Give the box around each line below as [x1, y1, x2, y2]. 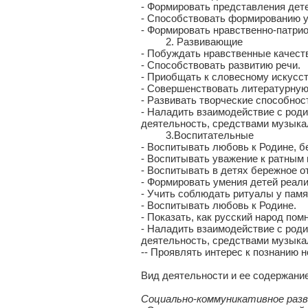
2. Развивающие [141, 36, 243, 47]
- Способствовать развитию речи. [141, 59, 300, 71]
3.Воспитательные [141, 129, 254, 141]
